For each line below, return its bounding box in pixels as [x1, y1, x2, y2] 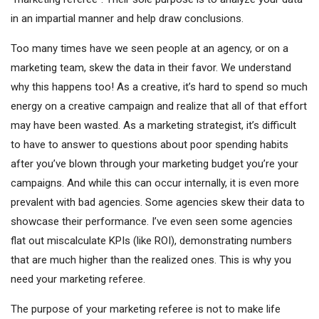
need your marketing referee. [11, 272, 145, 286]
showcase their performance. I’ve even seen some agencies [11, 214, 293, 228]
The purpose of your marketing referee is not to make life [11, 302, 281, 315]
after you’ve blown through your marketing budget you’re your [11, 157, 298, 170]
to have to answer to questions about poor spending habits [11, 137, 288, 151]
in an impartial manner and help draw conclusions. [11, 11, 244, 25]
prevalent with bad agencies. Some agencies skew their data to [11, 195, 305, 209]
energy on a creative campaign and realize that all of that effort [11, 99, 307, 113]
